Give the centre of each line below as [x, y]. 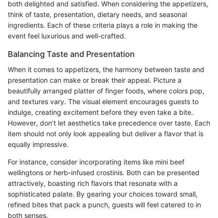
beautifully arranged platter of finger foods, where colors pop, [106, 91]
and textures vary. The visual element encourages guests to [103, 102]
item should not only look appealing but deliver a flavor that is [106, 134]
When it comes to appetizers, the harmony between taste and [106, 70]
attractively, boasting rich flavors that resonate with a [93, 183]
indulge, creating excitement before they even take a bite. [100, 112]
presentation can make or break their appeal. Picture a [95, 80]
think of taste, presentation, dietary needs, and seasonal [97, 14]
